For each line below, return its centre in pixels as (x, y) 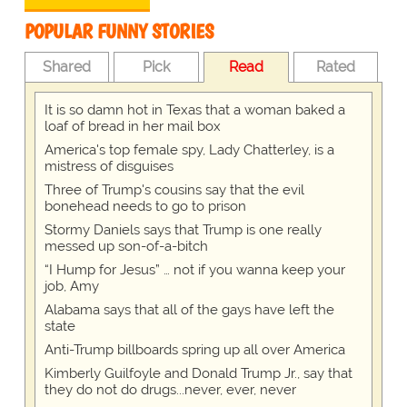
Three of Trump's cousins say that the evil (174, 190)
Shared (67, 67)
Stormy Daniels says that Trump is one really (183, 230)
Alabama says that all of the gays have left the (189, 310)
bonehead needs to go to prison (145, 207)
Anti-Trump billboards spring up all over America (194, 350)
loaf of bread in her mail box (132, 127)
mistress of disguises (109, 167)
